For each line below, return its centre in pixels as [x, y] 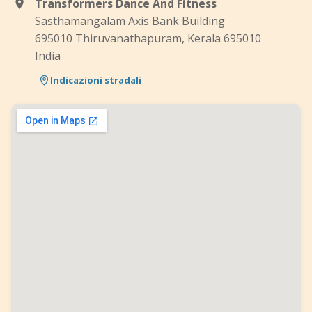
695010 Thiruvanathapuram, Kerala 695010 [148, 38]
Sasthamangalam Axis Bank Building [130, 21]
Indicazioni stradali [96, 80]
